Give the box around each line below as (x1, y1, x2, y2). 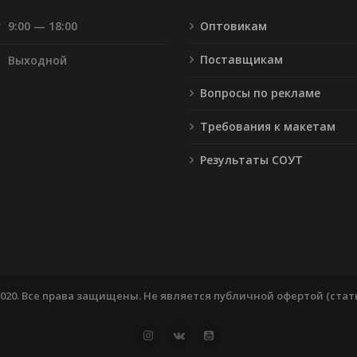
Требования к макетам (200, 118, 336, 134)
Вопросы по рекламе (200, 84, 321, 100)
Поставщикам (200, 51, 284, 67)
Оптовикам (200, 18, 268, 33)
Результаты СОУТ (200, 151, 304, 167)
